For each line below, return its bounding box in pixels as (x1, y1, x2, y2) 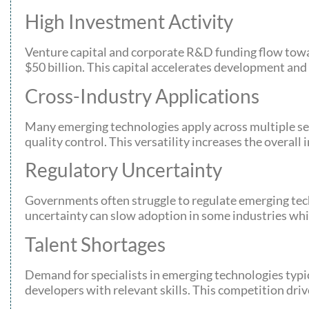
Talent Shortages (25, 232, 166, 256)
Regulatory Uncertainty (25, 158, 222, 182)
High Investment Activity (25, 10, 233, 34)
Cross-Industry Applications (25, 83, 259, 108)
